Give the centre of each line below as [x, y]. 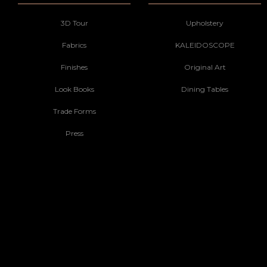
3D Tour [74, 23]
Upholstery [205, 23]
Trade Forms [74, 111]
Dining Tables [205, 89]
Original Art [205, 67]
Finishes [74, 67]
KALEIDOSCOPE [205, 45]
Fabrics [74, 45]
